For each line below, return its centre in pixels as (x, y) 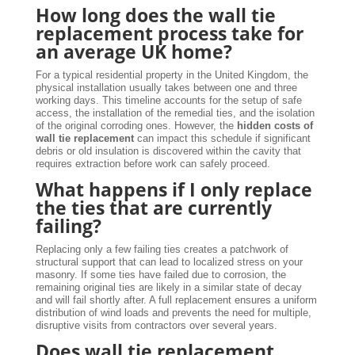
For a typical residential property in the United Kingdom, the (172, 74)
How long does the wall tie (155, 15)
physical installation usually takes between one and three (166, 87)
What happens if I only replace (174, 189)
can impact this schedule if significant (222, 138)
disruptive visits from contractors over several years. (156, 325)
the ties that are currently (153, 207)
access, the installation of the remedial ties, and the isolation (175, 113)
